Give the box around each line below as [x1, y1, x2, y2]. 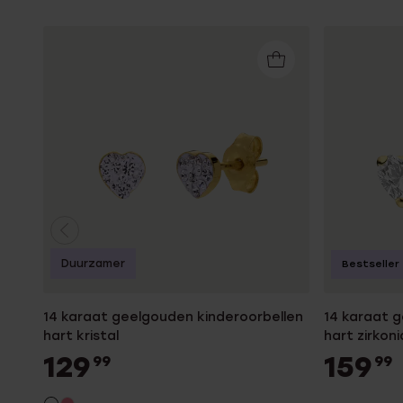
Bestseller [342, 257, 400, 270]
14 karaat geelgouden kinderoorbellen [43, 309, 303, 325]
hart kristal [43, 327, 119, 344]
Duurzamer [61, 256, 125, 270]
